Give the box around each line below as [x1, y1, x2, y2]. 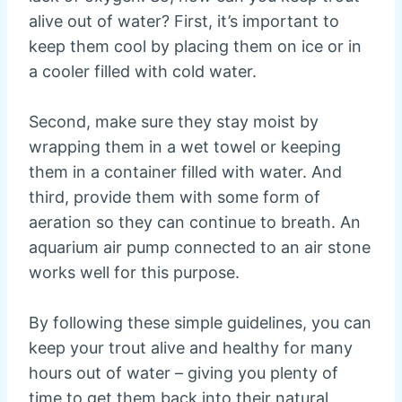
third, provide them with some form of [29, 188, 320, 207]
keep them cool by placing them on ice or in [29, 37, 362, 57]
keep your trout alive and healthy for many [29, 338, 353, 358]
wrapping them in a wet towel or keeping [29, 137, 341, 157]
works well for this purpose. [29, 263, 240, 283]
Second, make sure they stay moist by [29, 112, 319, 132]
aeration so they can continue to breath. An [29, 213, 361, 232]
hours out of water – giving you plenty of [29, 363, 338, 383]
